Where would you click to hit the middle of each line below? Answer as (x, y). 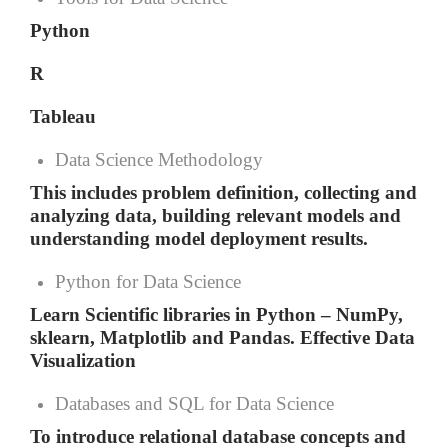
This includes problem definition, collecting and (223, 193)
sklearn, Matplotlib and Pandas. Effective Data (222, 338)
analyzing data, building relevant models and (215, 216)
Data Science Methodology (159, 160)
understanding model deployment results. (199, 239)
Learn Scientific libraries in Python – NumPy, (216, 315)
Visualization (83, 361)
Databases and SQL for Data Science (194, 404)
